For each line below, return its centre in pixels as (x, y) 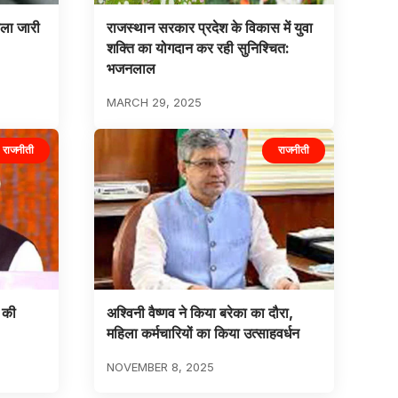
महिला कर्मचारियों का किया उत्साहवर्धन (203, 333)
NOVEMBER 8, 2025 (160, 366)
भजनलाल (131, 69)
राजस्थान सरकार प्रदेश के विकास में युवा (209, 28)
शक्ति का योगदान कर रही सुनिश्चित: (198, 48)
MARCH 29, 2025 (154, 103)
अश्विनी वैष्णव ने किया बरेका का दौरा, (199, 312)
